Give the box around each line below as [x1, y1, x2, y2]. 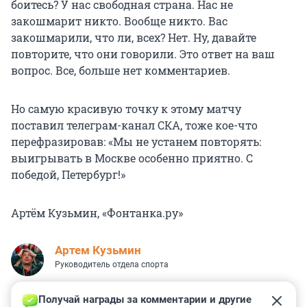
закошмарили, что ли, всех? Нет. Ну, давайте [11, 30, 256, 45]
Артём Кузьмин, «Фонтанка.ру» [11, 206, 183, 221]
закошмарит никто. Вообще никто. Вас [11, 14, 228, 29]
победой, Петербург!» [11, 167, 125, 182]
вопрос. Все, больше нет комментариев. [11, 63, 230, 78]
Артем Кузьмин [55, 243, 141, 258]
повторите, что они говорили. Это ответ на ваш [11, 47, 275, 62]
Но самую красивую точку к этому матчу [11, 101, 241, 116]
